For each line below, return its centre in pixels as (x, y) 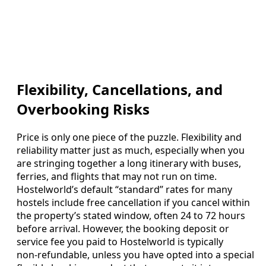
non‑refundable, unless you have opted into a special (135, 255)
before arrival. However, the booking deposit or (123, 229)
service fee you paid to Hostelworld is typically (120, 242)
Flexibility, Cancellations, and (120, 90)
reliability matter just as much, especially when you (131, 151)
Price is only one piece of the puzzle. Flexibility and (129, 137)
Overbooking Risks (83, 109)
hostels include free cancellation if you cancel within (133, 203)
